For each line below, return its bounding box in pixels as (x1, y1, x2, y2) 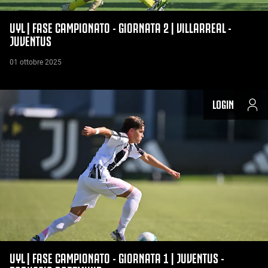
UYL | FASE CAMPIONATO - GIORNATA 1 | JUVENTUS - (10, 249, 224, 265)
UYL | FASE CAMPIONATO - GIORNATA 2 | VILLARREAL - (10, 19, 232, 35)
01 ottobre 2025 (10, 58, 62, 67)
